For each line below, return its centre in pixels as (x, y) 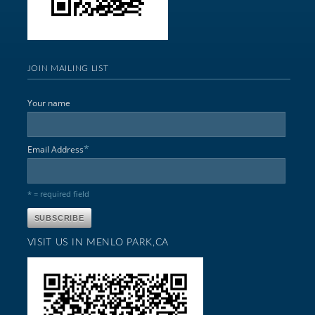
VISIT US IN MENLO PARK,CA (98, 242)
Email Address (55, 149)
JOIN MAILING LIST (68, 68)
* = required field (58, 193)
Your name (49, 103)
